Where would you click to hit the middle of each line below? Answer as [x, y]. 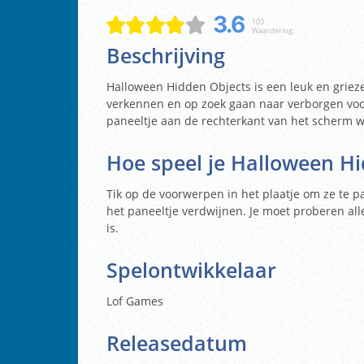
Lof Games [135, 301]
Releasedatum [177, 343]
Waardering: [273, 31]
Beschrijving [166, 55]
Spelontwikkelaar [191, 270]
